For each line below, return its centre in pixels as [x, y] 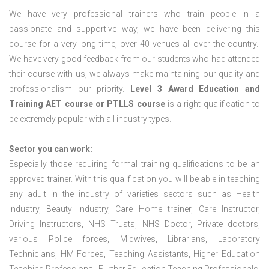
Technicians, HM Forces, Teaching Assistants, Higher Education [134, 254]
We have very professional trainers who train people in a [134, 14]
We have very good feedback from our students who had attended [134, 59]
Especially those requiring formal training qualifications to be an [134, 164]
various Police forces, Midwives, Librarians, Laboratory [134, 239]
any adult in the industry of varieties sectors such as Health [134, 194]
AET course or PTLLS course [105, 104]
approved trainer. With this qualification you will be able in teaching [134, 179]
